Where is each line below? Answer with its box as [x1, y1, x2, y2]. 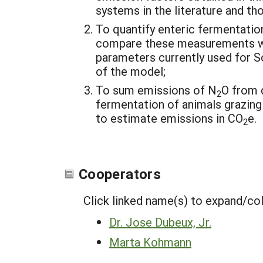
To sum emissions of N [96, 82, 217, 97]
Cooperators [79, 164, 161, 183]
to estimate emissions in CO [96, 110, 243, 126]
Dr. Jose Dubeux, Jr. [109, 214, 211, 230]
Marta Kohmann [109, 234, 191, 249]
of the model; [96, 63, 166, 79]
